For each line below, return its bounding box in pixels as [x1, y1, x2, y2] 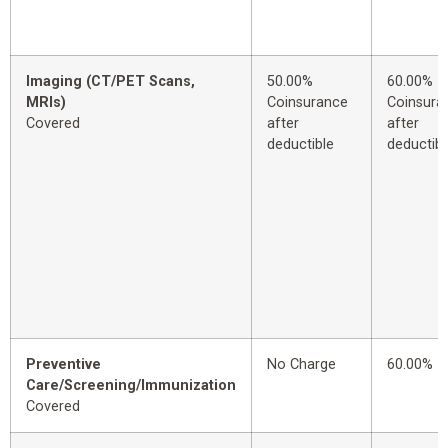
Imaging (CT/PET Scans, [26, 73, 195, 91]
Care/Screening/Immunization [26, 377, 236, 395]
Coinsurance [267, 94, 348, 112]
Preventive [26, 356, 101, 374]
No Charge [267, 356, 336, 374]
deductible [267, 136, 334, 154]
